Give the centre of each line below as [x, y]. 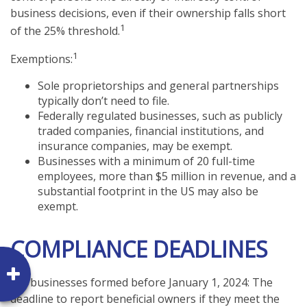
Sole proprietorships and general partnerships [158, 86]
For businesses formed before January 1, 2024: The [142, 283]
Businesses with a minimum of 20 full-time [146, 161]
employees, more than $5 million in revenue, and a [167, 176]
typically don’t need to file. [103, 101]
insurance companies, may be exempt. [135, 146]
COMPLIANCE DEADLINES [139, 249]
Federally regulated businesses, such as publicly [160, 116]
